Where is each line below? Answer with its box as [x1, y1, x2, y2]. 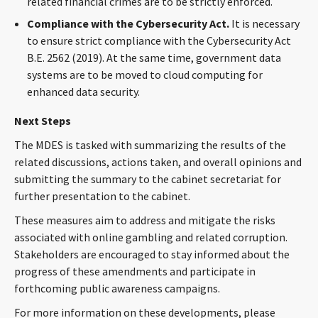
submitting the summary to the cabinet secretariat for [14, 172, 281, 186]
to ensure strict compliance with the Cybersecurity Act [27, 33, 291, 48]
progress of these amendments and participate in [14, 264, 256, 278]
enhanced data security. [27, 84, 140, 99]
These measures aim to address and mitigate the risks [14, 213, 275, 227]
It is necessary [229, 16, 300, 31]
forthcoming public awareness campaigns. [14, 281, 220, 295]
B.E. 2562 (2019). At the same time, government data [27, 50, 281, 65]
